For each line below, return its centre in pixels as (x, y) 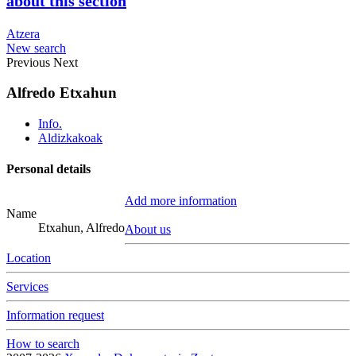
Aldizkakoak (70, 138)
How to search (43, 343)
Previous (28, 62)
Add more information (181, 200)
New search (36, 48)
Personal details (48, 169)
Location (29, 257)
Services (27, 286)
